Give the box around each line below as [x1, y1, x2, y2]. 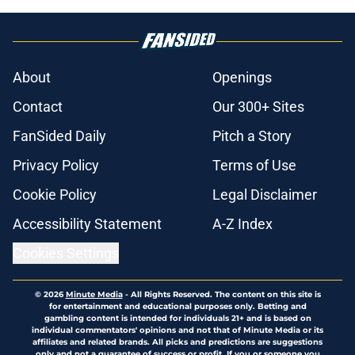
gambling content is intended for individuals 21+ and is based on [44, 313, 311, 324]
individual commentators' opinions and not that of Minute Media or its [32, 325, 323, 336]
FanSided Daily [13, 128, 106, 145]
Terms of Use [212, 157, 296, 174]
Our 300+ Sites [212, 98, 304, 116]
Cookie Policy [13, 186, 97, 204]
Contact [13, 98, 63, 116]
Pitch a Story [212, 128, 292, 145]
